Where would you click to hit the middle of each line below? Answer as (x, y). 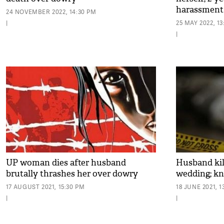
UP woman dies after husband (66, 163)
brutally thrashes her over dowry (72, 174)
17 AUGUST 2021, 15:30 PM (45, 187)
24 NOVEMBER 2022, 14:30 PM (51, 12)
